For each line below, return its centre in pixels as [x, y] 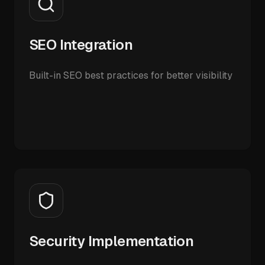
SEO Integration [81, 45]
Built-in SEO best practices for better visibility [131, 75]
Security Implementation [112, 241]
